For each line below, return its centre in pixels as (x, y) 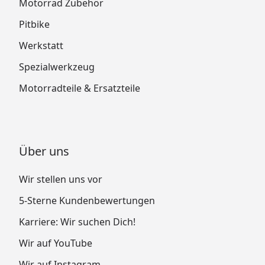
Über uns (44, 151)
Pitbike (34, 24)
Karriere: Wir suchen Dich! (77, 222)
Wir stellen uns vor (61, 179)
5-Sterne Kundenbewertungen (87, 200)
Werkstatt (41, 45)
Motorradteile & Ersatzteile (80, 88)
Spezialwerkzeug (57, 67)
